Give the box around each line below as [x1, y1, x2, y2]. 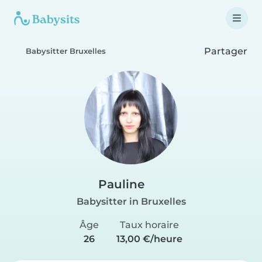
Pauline [98, 177, 144, 191]
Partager [202, 45, 247, 57]
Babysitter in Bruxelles [76, 196, 186, 207]
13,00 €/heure [116, 233, 182, 244]
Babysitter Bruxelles [26, 47, 106, 56]
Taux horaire [119, 219, 179, 230]
